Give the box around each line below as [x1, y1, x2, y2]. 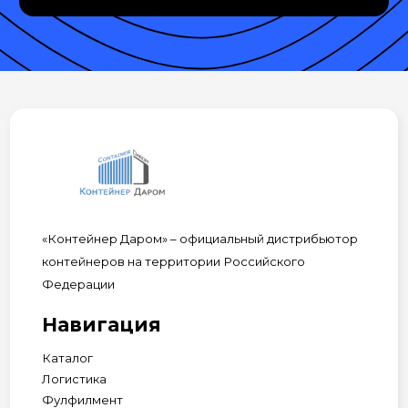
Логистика [41, 372, 107, 387]
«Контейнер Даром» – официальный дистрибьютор [41, 231, 358, 247]
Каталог [41, 351, 93, 366]
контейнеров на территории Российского [41, 254, 305, 270]
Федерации [41, 277, 115, 292]
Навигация [41, 313, 161, 337]
